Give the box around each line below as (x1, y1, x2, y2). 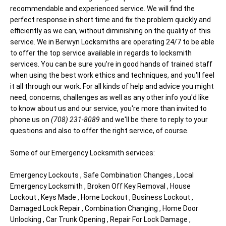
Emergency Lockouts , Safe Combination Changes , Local (10, 171, 194, 179)
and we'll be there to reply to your (100, 116, 208, 124)
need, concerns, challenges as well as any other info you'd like (10, 93, 209, 101)
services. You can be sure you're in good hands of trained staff (10, 60, 212, 68)
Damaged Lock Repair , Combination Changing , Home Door (10, 204, 198, 212)
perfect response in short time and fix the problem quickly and (10, 16, 211, 24)
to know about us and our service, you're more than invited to (10, 104, 207, 112)
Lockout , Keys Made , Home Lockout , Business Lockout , (10, 193, 193, 201)
